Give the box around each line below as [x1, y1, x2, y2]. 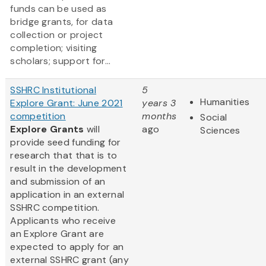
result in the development [10, 162, 126, 175]
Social [200, 111, 227, 124]
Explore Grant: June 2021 [10, 97, 123, 110]
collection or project [10, 28, 103, 42]
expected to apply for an [10, 240, 124, 254]
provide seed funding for [10, 136, 121, 149]
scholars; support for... [10, 55, 111, 68]
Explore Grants [10, 123, 84, 136]
